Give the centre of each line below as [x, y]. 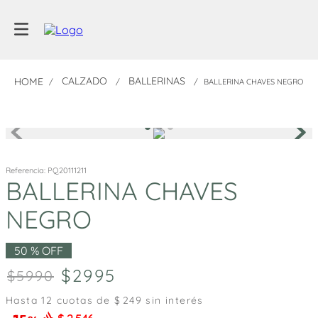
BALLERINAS [157, 81]
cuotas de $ [87, 300]
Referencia [25, 170]
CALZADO [84, 81]
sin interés [173, 300]
